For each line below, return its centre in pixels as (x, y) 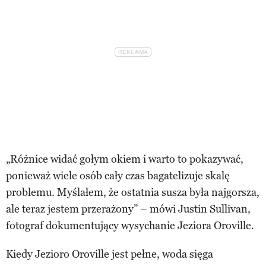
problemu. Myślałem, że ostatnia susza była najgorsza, (133, 192)
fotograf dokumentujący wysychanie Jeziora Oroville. (130, 225)
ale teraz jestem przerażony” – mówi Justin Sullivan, (128, 209)
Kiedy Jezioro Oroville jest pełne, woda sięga (110, 254)
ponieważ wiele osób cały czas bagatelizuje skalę (118, 175)
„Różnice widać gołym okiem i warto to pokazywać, (125, 159)
